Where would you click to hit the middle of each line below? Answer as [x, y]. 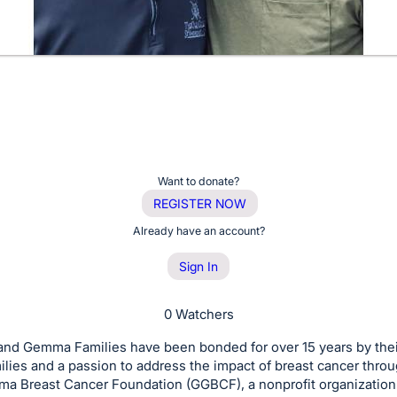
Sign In [198, 267]
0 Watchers [198, 315]
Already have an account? [198, 230]
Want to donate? [198, 181]
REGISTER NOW [199, 203]
